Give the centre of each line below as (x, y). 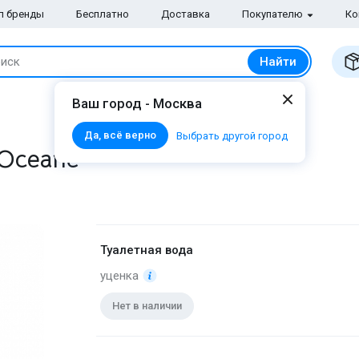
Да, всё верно (120, 135)
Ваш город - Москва (137, 103)
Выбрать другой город (232, 135)
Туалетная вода (146, 250)
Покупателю (273, 14)
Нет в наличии (147, 305)
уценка (119, 275)
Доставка (186, 14)
